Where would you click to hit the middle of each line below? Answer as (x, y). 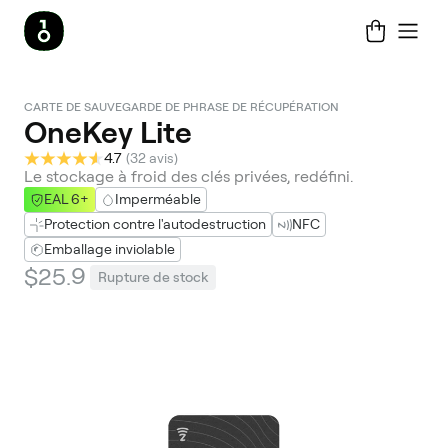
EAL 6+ (66, 199)
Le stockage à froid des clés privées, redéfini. (188, 176)
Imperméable (158, 199)
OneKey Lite (108, 132)
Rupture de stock (153, 276)
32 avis (152, 158)
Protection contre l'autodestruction (155, 224)
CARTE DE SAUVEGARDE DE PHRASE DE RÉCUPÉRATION (181, 107)
